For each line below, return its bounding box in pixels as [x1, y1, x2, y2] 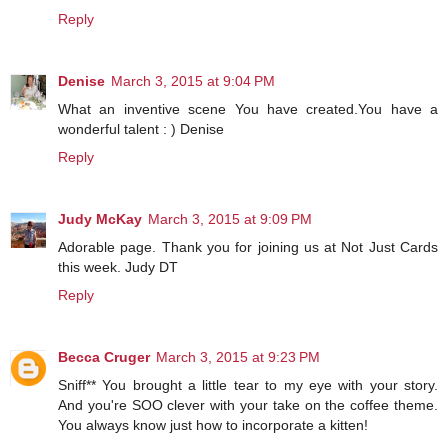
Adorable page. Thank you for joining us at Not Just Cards [58, 238, 438, 255]
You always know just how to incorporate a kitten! [58, 416, 368, 433]
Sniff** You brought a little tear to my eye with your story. [58, 376, 438, 393]
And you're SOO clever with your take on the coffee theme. [58, 396, 438, 413]
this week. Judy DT [58, 258, 178, 275]
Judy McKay [58, 210, 142, 227]
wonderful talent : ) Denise [58, 120, 224, 137]
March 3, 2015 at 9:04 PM [111, 72, 275, 89]
